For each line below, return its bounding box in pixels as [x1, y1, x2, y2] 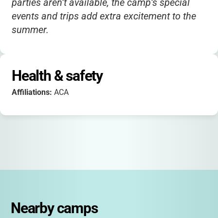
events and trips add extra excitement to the [12, 10, 196, 22]
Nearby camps [11, 200, 98, 217]
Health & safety [12, 67, 103, 84]
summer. [12, 24, 49, 36]
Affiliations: [12, 88, 54, 97]
